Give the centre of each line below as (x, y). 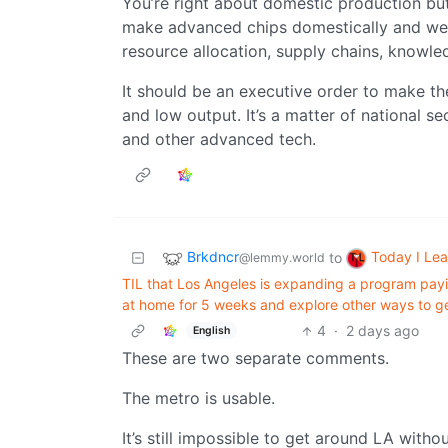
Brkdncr (213, 257)
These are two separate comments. (255, 358)
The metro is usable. (198, 398)
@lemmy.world (282, 258)
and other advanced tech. (219, 139)
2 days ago (382, 331)
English (211, 330)
